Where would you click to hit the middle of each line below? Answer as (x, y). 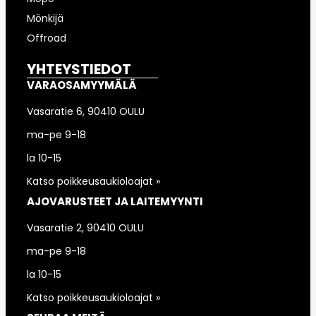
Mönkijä (45, 18)
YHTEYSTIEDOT (79, 69)
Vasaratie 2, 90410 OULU (85, 227)
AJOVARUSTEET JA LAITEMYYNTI (115, 201)
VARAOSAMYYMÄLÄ (82, 85)
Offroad (47, 38)
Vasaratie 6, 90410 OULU (86, 111)
